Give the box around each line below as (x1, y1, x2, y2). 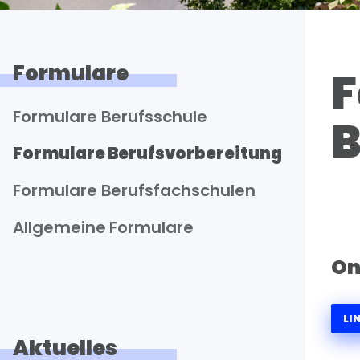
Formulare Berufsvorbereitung (13, 142, 282, 165)
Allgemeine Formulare (13, 216, 194, 239)
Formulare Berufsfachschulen (13, 179, 256, 202)
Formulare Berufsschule (13, 105, 207, 128)
